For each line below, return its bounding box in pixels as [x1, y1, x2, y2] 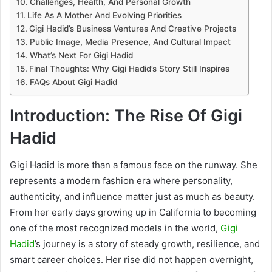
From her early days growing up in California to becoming [10, 206, 256, 219]
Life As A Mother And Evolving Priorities [27, 10, 182, 20]
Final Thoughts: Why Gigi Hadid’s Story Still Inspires [29, 63, 229, 73]
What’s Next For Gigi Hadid [29, 50, 133, 60]
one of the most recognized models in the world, [10, 222, 220, 234]
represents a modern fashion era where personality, [10, 175, 233, 187]
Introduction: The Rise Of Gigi [10, 105, 242, 126]
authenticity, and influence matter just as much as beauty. [10, 191, 255, 203]
